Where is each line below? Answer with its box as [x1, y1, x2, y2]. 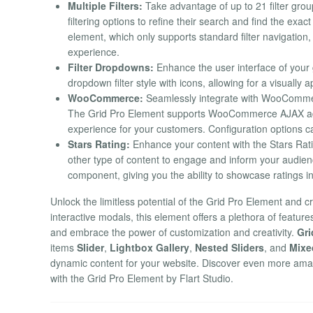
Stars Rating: [68, 137, 130, 152]
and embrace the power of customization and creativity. [50, 225, 297, 240]
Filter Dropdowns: [68, 60, 154, 75]
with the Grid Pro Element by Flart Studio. [50, 271, 233, 286]
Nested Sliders [195, 240, 264, 255]
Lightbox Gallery [110, 240, 189, 255]
